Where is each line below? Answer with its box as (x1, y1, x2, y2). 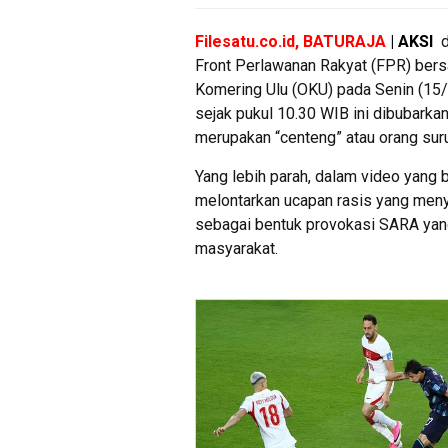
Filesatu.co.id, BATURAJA (195, 32, 386, 52)
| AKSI (390, 32, 433, 52)
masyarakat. (195, 239, 278, 259)
